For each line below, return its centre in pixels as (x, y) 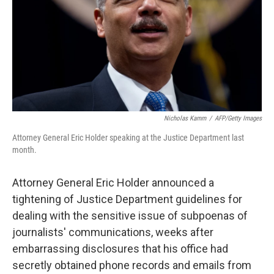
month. (24, 150)
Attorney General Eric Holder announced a (113, 183)
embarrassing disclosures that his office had (120, 249)
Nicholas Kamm (185, 118)
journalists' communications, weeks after (113, 232)
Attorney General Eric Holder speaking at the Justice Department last (128, 138)
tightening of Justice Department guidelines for (127, 199)
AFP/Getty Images (238, 118)
